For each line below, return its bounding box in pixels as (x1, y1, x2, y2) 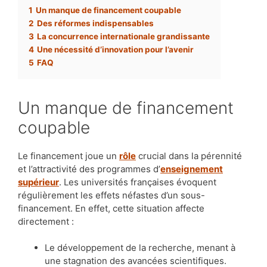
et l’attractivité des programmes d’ (18, 163, 160, 175)
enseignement (160, 163, 223, 175)
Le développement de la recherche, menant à (45, 242, 235, 254)
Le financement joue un (18, 150, 119, 162)
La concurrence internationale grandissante (37, 31, 210, 41)
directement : (18, 215, 74, 227)
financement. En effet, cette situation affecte (18, 202, 204, 214)
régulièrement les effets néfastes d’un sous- (18, 189, 205, 201)
